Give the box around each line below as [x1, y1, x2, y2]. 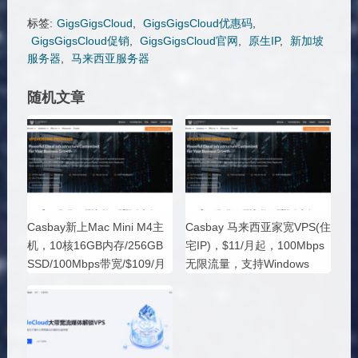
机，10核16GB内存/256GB [26, 239, 163, 253]
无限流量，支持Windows [185, 257, 309, 271]
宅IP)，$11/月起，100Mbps [185, 239, 324, 253]
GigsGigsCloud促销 [30, 34, 129, 48]
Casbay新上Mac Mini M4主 [26, 221, 164, 234]
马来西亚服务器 [70, 52, 149, 66]
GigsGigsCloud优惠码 [142, 17, 253, 30]
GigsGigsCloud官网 [139, 34, 238, 48]
